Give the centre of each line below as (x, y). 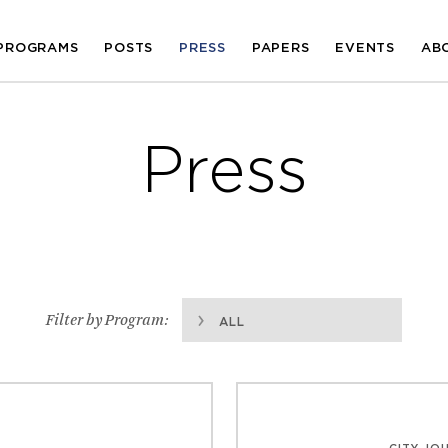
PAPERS (280, 48)
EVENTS (365, 48)
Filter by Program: (107, 320)
